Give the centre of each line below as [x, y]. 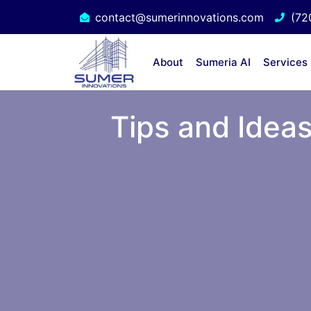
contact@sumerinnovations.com [179, 17]
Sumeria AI [223, 62]
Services [285, 62]
